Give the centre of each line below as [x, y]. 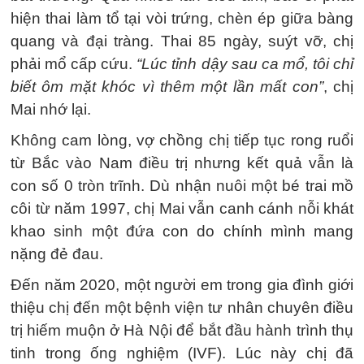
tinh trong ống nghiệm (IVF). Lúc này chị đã [182, 353]
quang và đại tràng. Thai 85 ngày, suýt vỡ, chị [182, 41]
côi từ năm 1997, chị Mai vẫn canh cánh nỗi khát [182, 208]
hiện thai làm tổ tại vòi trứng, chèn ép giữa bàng [182, 18]
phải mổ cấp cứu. [72, 64]
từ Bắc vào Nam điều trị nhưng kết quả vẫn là [182, 163]
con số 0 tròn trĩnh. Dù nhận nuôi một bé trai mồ [182, 186]
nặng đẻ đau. [57, 254]
